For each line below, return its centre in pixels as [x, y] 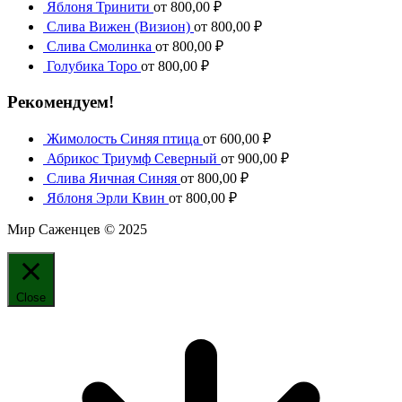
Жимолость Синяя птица [123, 139]
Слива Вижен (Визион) [118, 26]
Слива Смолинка [99, 46]
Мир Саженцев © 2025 [77, 230]
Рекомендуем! [61, 101]
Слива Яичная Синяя [112, 179]
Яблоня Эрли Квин [106, 198]
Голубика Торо [92, 66]
